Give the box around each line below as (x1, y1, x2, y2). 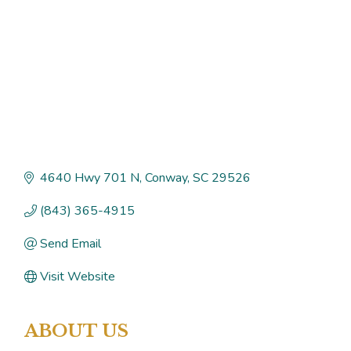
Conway (144, 169, 187, 187)
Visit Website (39, 268, 115, 286)
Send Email (39, 235, 101, 253)
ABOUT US (24, 320, 128, 342)
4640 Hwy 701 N (39, 169, 139, 187)
